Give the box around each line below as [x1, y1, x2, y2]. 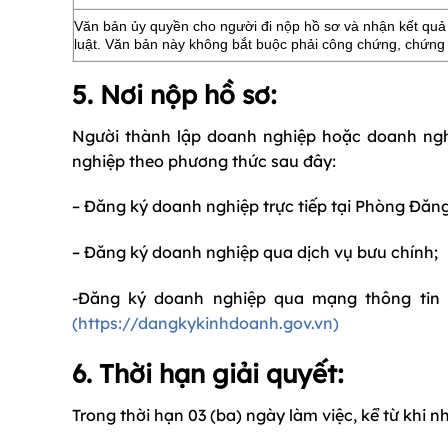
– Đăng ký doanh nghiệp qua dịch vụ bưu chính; [72, 242, 438, 263]
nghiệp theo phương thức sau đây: [72, 150, 336, 171]
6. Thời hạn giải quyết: [72, 356, 344, 389]
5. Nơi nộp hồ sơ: [72, 77, 277, 110]
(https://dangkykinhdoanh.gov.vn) [72, 313, 339, 334]
